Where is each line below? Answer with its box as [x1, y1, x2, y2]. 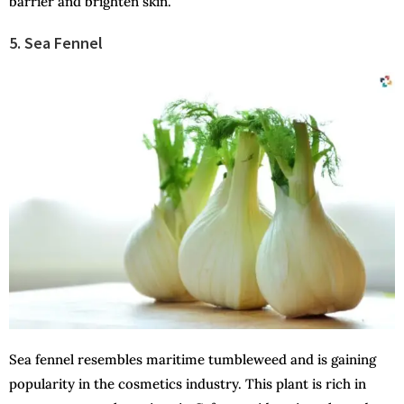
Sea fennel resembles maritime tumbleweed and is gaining [9, 350, 376, 368]
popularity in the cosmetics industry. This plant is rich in [9, 374, 366, 392]
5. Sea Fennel [9, 32, 103, 53]
